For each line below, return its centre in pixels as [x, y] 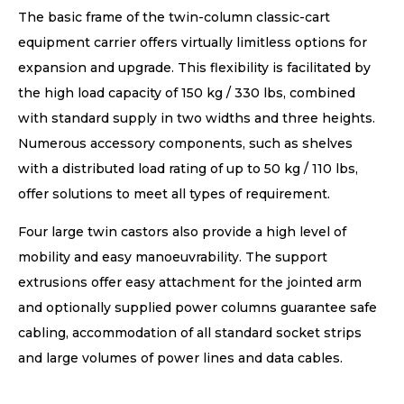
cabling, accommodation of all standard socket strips [190, 333]
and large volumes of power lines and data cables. [180, 358]
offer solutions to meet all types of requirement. [174, 194]
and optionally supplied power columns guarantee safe [197, 308]
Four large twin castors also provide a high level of [182, 232]
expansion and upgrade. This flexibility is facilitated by [194, 68]
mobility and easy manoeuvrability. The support [173, 257]
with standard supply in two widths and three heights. [197, 119]
